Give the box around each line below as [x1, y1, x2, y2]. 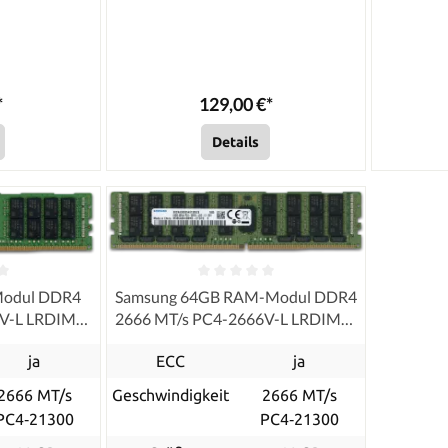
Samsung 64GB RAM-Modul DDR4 [114, 286, 357, 306]
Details [212, 134, 260, 151]
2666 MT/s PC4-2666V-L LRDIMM [115, 308, 357, 328]
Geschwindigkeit [111, 385, 229, 404]
